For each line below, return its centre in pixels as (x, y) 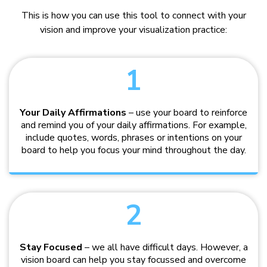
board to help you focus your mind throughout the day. (133, 150)
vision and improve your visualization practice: (133, 30)
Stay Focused (51, 248)
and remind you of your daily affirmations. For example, (133, 125)
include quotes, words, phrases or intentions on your (133, 138)
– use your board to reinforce (187, 113)
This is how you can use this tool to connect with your (133, 16)
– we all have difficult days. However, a (165, 248)
